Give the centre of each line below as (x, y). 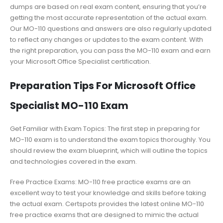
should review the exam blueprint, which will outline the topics (109, 151)
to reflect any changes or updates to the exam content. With (107, 39)
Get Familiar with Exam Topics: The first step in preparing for (105, 129)
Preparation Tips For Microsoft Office (103, 86)
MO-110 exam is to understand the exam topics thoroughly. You (110, 140)
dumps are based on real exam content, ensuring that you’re (108, 6)
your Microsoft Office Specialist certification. (80, 61)
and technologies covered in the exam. (73, 162)
